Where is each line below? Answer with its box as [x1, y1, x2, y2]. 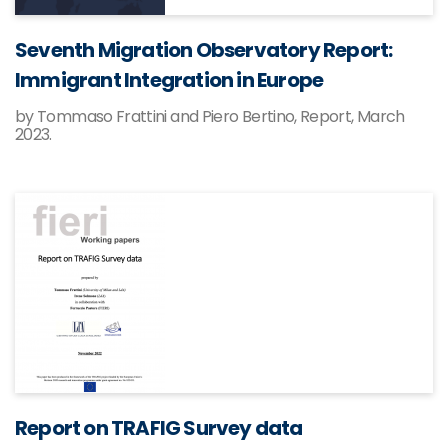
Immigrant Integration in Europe [15, 66, 324, 94]
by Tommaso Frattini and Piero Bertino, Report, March [15, 105, 405, 128]
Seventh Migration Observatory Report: [15, 36, 393, 64]
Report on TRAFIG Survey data [15, 414, 303, 442]
